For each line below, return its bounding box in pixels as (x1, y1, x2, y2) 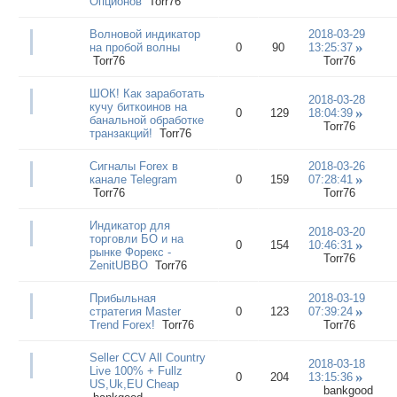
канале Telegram (89, 172, 177, 186)
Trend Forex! (89, 317, 155, 331)
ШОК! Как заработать (89, 86, 205, 100)
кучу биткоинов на (89, 99, 187, 113)
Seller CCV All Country (89, 350, 206, 364)
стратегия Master (89, 304, 181, 318)
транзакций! (89, 126, 152, 140)
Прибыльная (89, 291, 156, 305)
